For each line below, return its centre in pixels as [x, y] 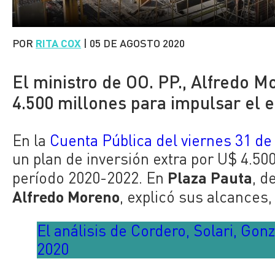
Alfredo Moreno [66, 196]
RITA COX [59, 43]
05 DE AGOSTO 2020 [137, 43]
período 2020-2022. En [90, 177]
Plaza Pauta [210, 177]
